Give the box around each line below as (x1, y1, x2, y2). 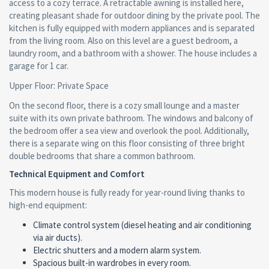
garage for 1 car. (9, 60, 68, 71)
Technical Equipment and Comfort (9, 168, 145, 180)
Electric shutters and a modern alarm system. (33, 244, 201, 256)
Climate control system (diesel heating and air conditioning (33, 219, 252, 231)
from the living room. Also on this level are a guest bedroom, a (9, 35, 238, 46)
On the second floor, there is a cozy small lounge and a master (9, 100, 240, 111)
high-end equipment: (9, 199, 87, 211)
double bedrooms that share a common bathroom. (9, 150, 195, 162)
